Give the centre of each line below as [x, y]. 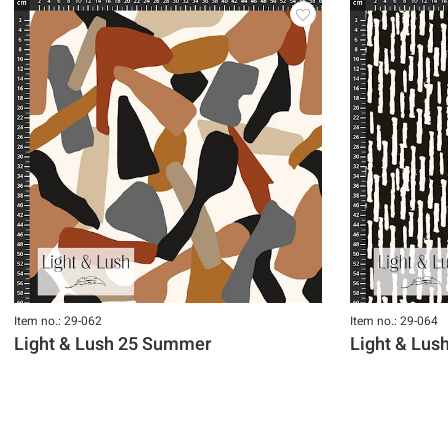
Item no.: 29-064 [394, 320]
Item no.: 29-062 [58, 320]
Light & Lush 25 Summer [112, 344]
